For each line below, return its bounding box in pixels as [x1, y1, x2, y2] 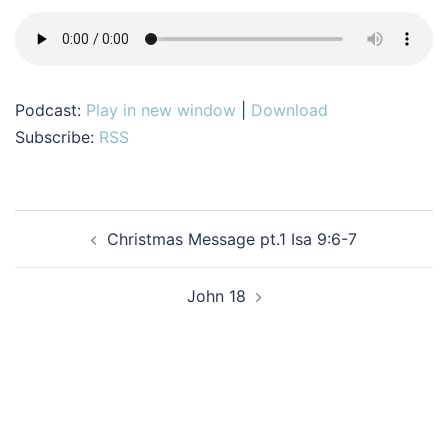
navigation [14, 236, 137, 265]
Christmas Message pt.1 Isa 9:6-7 [107, 229, 357, 249]
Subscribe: [15, 127, 99, 147]
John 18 [186, 286, 246, 306]
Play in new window [86, 100, 236, 120]
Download [251, 100, 328, 120]
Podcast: [15, 100, 86, 120]
